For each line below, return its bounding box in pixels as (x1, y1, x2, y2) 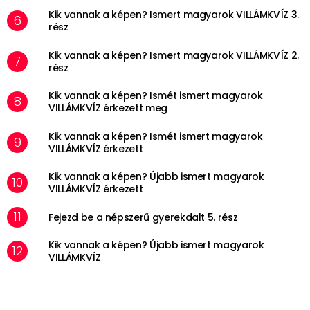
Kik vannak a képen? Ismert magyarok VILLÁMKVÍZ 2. (48, 48, 299, 62)
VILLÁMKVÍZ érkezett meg (48, 101, 167, 116)
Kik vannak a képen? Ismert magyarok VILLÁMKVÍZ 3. (48, 8, 299, 22)
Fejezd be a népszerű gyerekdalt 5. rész (48, 210, 238, 224)
